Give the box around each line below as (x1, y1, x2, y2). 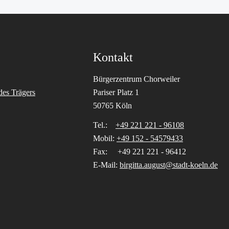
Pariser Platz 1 (93, 88, 139, 97)
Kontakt (93, 51, 133, 64)
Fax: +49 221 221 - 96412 (93, 147, 186, 156)
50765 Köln (93, 101, 132, 110)
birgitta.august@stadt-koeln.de (120, 161, 218, 169)
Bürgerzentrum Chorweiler (93, 75, 180, 83)
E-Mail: (93, 161, 120, 169)
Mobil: (93, 134, 117, 143)
